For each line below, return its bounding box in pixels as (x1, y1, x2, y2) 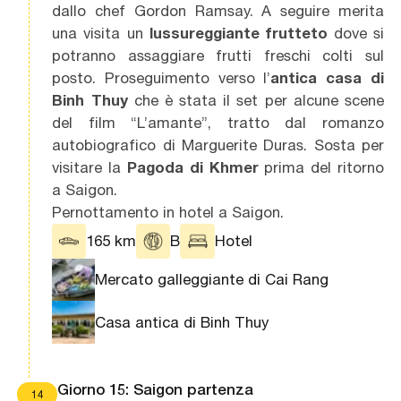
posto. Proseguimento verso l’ (52, 69, 271, 88)
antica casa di (270, 69, 384, 88)
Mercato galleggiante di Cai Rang (95, 269, 329, 288)
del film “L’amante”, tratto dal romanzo (52, 114, 384, 132)
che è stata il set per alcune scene (127, 91, 384, 110)
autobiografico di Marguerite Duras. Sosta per (52, 136, 384, 155)
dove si (333, 24, 384, 43)
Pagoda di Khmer (126, 158, 259, 177)
